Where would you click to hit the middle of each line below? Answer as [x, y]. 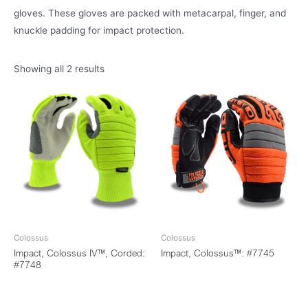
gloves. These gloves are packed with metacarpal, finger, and [150, 13]
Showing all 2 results [59, 69]
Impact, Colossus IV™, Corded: [79, 253]
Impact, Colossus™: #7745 [218, 253]
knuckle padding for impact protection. [99, 30]
